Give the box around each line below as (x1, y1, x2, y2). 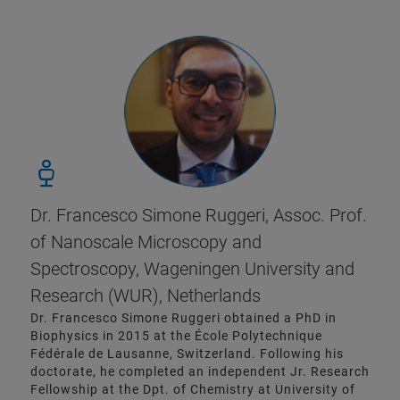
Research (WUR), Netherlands (30, 285, 261, 307)
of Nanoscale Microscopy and (30, 231, 262, 254)
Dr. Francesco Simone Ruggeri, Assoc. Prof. (30, 204, 367, 227)
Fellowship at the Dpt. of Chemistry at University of (30, 382, 355, 397)
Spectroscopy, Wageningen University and (30, 258, 354, 280)
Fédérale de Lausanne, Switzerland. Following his (30, 346, 344, 362)
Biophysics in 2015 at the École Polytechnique (30, 329, 322, 344)
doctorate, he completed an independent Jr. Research (30, 364, 370, 379)
